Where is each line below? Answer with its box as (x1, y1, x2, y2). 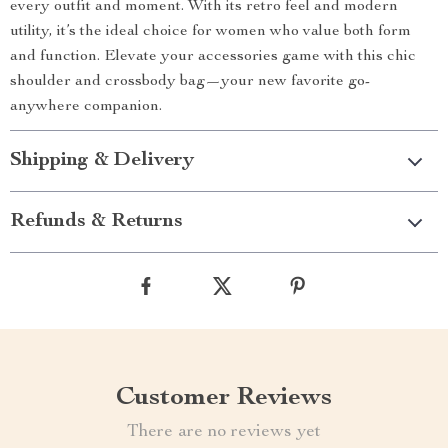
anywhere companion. (10, 99, 162, 115)
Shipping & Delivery (10, 151, 194, 171)
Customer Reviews (116, 385, 332, 411)
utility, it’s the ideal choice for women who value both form (10, 24, 411, 40)
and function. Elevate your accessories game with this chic (10, 49, 416, 65)
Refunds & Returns (10, 212, 183, 232)
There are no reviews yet (127, 423, 321, 441)
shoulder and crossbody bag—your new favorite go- (10, 74, 370, 90)
